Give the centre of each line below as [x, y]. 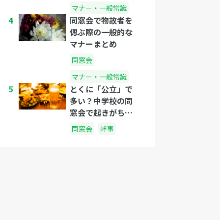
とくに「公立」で [101, 89]
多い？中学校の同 [101, 101]
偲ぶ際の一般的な [101, 32]
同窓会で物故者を [101, 20]
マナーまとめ [93, 44]
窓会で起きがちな [101, 112]
